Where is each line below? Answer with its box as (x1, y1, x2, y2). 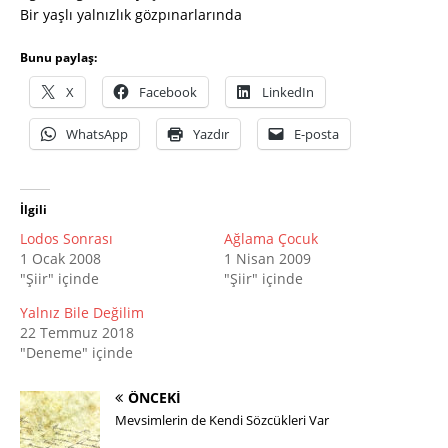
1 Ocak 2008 (20, 249, 101, 269)
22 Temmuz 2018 (20, 323, 134, 343)
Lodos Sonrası (20, 229, 113, 249)
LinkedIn (262, 83, 314, 102)
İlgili (20, 201, 47, 219)
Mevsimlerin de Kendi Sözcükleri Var (115, 411, 329, 430)
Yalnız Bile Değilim (20, 303, 144, 323)
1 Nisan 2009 (224, 249, 311, 269)
